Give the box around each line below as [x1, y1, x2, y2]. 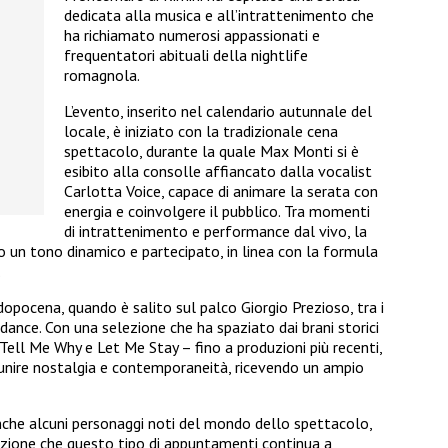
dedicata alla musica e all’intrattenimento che [64, 5, 374, 26]
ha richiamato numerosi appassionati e [64, 25, 320, 46]
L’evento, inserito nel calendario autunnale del [64, 101, 372, 122]
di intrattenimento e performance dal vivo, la [64, 221, 367, 242]
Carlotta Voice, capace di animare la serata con [64, 181, 378, 202]
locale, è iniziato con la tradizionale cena [64, 121, 338, 142]
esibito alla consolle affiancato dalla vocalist [64, 161, 372, 182]
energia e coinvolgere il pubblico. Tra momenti [64, 201, 370, 222]
